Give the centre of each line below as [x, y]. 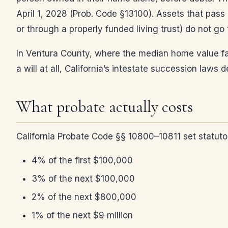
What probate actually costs [105, 107]
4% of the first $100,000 [82, 160]
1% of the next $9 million [82, 215]
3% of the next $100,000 [83, 179]
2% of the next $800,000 [84, 197]
